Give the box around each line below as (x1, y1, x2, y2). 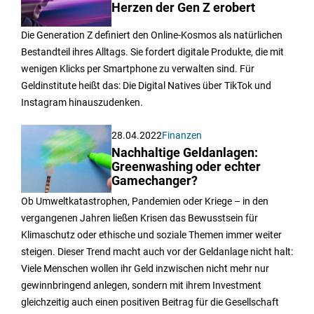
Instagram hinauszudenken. (21, 96, 143, 108)
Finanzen (162, 129, 203, 141)
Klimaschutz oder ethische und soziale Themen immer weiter (21, 228, 282, 240)
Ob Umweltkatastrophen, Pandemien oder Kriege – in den (21, 195, 268, 207)
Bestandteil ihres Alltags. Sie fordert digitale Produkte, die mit (21, 46, 284, 57)
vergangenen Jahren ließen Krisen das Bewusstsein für (21, 212, 258, 224)
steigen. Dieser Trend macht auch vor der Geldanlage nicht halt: (21, 245, 293, 257)
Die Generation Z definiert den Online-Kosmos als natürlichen (21, 29, 282, 41)
